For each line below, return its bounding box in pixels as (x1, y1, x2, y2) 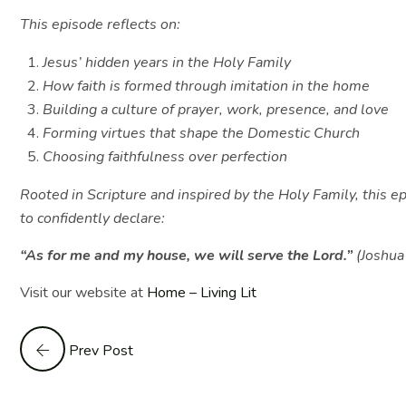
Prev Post (69, 341, 133, 361)
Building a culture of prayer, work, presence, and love (43, 100, 389, 120)
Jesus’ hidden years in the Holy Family (43, 53, 291, 72)
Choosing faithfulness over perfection (43, 147, 287, 167)
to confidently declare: (20, 208, 165, 228)
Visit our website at (20, 283, 147, 303)
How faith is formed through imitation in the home (43, 76, 370, 96)
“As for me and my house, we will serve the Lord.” (20, 246, 353, 266)
